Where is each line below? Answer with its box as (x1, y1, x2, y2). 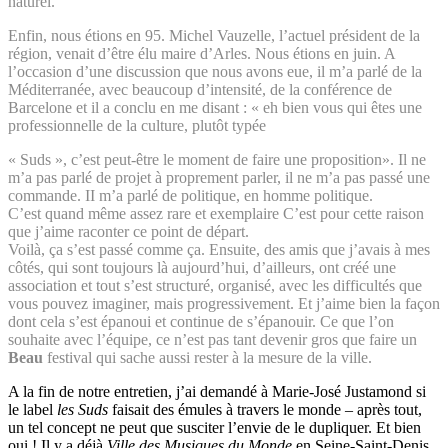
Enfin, (8, 27, 51, 45)
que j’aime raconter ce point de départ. (8, 223, 249, 241)
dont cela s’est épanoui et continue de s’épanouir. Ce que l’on (8, 313, 394, 331)
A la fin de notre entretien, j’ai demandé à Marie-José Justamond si (8, 383, 426, 401)
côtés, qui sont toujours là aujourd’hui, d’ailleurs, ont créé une (8, 259, 396, 277)
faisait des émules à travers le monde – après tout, (112, 401, 422, 419)
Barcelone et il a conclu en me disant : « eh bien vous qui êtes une (8, 99, 422, 117)
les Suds (57, 401, 112, 419)
